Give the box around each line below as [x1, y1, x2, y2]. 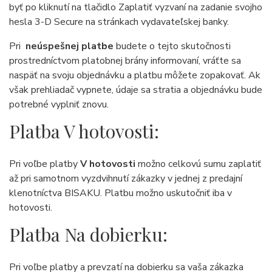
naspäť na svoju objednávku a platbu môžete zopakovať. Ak [9, 69, 260, 82]
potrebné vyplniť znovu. [9, 98, 109, 111]
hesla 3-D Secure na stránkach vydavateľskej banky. [9, 15, 229, 29]
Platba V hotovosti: [9, 119, 159, 143]
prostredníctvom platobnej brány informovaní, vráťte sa [9, 54, 241, 67]
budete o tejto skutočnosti [114, 39, 231, 53]
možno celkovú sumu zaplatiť [135, 157, 261, 171]
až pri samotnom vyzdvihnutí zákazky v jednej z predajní [9, 172, 242, 185]
